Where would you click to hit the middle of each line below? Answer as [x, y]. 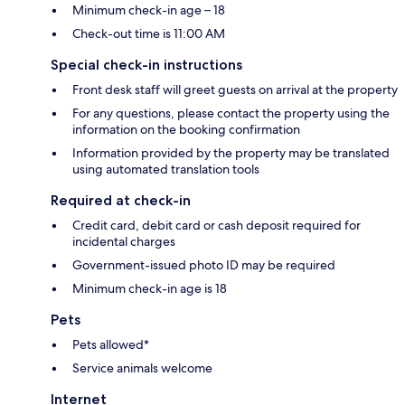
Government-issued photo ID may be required [204, 265]
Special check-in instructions [146, 65]
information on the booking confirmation [186, 130]
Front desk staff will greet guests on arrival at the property [235, 90]
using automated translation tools [166, 170]
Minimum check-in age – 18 [149, 10]
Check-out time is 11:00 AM [149, 34]
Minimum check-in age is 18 [150, 289]
